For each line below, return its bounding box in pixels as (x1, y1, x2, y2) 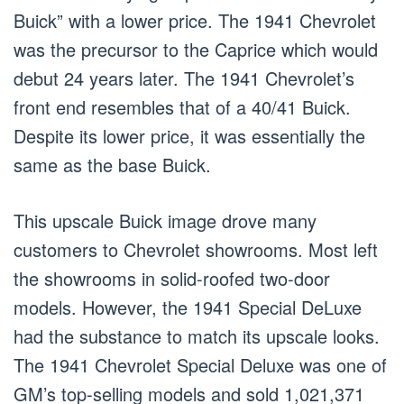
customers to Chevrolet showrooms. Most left (14, 236, 378, 263)
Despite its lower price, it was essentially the (14, 123, 365, 150)
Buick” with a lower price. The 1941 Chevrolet (14, 7, 376, 34)
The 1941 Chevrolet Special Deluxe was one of (14, 352, 387, 379)
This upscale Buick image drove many (14, 207, 317, 234)
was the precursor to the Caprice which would (14, 36, 378, 63)
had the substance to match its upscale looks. (14, 323, 380, 350)
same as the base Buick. (14, 151, 211, 179)
